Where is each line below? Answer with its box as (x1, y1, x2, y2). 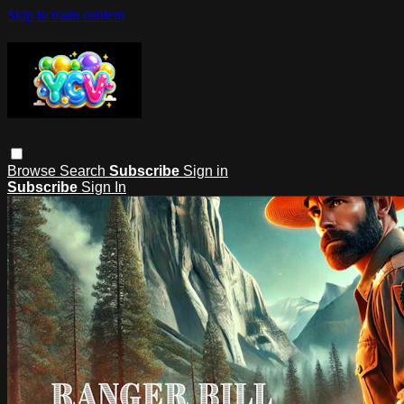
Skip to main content (7, 7, 124, 23)
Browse (7, 162, 60, 179)
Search (60, 162, 109, 179)
